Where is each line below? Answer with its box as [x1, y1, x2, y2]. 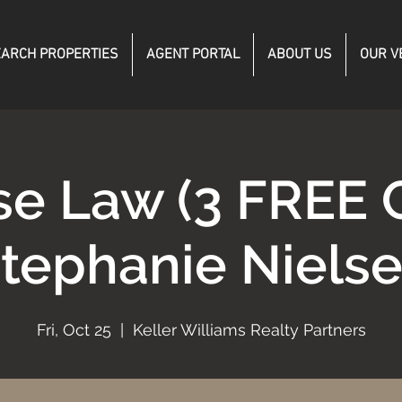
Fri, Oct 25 [36, 320, 111, 339]
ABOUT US [267, 46, 332, 64]
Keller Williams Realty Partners [132, 320, 366, 339]
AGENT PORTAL [146, 46, 240, 64]
